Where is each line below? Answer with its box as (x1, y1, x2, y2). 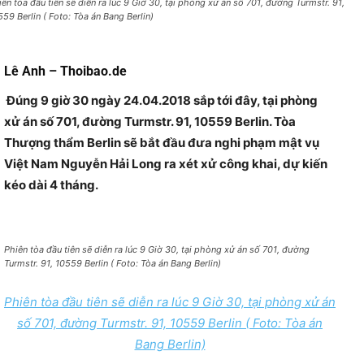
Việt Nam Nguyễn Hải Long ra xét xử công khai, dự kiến (4, 156, 327, 172)
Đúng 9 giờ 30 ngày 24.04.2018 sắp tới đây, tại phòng (4, 93, 318, 109)
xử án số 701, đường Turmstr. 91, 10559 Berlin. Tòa (4, 114, 296, 130)
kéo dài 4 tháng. (4, 177, 98, 193)
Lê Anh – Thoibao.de (4, 63, 127, 80)
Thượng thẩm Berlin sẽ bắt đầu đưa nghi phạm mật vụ (4, 135, 319, 151)
